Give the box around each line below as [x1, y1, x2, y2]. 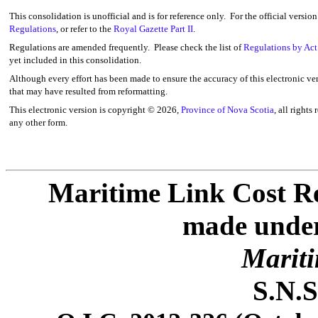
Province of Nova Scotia [181, 104, 274, 115]
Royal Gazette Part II [114, 23, 193, 34]
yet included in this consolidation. [9, 55, 141, 65]
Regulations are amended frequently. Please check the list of [9, 42, 243, 53]
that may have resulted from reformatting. [9, 86, 168, 97]
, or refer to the [56, 23, 114, 34]
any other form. [9, 117, 67, 128]
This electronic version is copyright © [9, 104, 157, 115]
